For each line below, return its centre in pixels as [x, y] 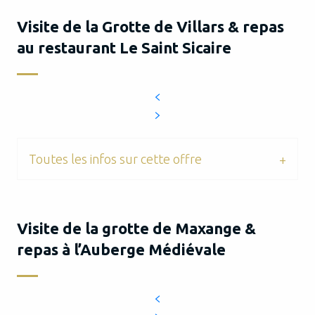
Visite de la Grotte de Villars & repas [150, 26]
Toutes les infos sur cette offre [115, 159]
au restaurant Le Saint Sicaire [124, 47]
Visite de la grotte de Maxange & [136, 228]
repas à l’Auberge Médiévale [121, 249]
